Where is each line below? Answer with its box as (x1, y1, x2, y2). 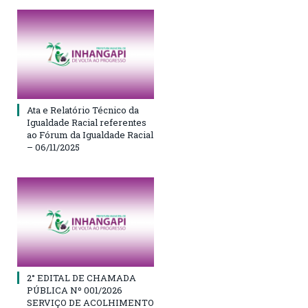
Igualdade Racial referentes (27, 116, 146, 129)
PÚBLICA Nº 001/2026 (27, 284, 122, 297)
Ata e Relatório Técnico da (27, 104, 139, 117)
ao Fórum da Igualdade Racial (27, 129, 153, 142)
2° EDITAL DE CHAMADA (27, 272, 136, 285)
